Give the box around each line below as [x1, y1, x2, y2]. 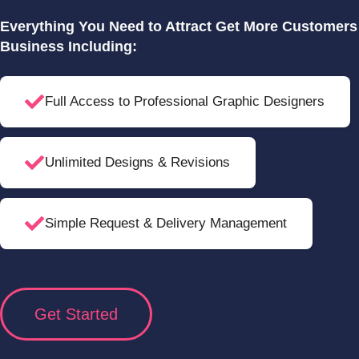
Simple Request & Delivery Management [45, 216, 287, 231]
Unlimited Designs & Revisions [45, 155, 230, 170]
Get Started [34, 305, 118, 323]
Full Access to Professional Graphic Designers [45, 94, 325, 109]
